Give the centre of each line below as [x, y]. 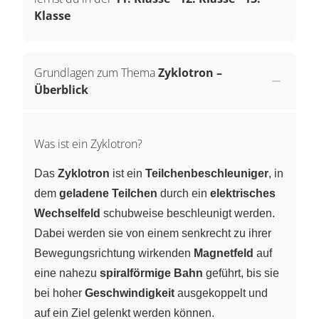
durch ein [184, 193]
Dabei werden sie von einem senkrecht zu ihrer [153, 233]
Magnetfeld [224, 253]
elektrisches [243, 193]
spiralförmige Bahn [151, 273]
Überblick [61, 89]
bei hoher [59, 293]
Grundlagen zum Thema [95, 72]
